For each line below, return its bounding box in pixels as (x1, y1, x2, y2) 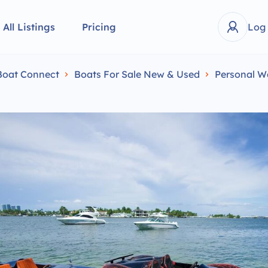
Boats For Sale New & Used (74, 68, 200, 80)
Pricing (82, 20, 116, 33)
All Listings (3, 20, 55, 33)
